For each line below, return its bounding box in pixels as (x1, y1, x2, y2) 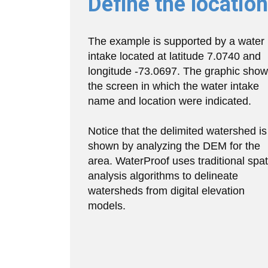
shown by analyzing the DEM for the (88, 140, 260, 152)
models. (88, 200, 126, 212)
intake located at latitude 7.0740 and (88, 50, 261, 62)
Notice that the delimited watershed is (88, 125, 267, 137)
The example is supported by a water (88, 35, 264, 47)
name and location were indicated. (88, 95, 251, 107)
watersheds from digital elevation (88, 185, 245, 197)
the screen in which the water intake (88, 80, 259, 92)
